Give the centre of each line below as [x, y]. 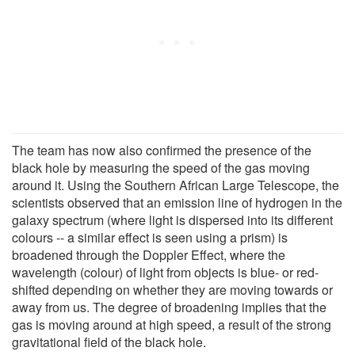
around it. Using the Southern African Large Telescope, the [176, 185]
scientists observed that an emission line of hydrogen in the [177, 202]
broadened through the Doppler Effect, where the [149, 254]
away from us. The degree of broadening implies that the [169, 307]
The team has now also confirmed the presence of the [162, 150]
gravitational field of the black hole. [109, 342]
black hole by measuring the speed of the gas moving [161, 167]
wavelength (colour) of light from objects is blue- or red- [165, 272]
